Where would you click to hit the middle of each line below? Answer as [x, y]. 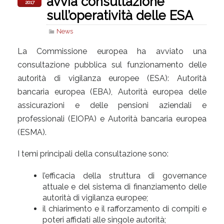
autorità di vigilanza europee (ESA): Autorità [112, 78]
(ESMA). [32, 132]
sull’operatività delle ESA [120, 15]
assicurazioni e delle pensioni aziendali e [112, 105]
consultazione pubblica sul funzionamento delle [112, 64]
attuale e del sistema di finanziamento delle [124, 186]
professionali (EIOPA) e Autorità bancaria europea [112, 118]
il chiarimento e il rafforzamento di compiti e [124, 208]
